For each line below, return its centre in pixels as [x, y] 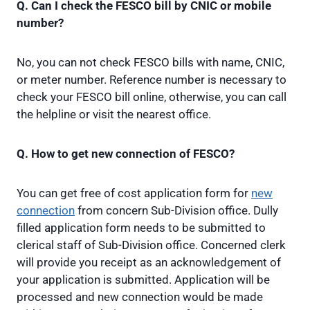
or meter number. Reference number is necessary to [152, 80]
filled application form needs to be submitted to [141, 228]
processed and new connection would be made [140, 297]
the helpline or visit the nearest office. [114, 115]
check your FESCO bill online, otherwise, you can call [152, 97]
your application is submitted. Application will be [143, 280]
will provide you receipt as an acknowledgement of [149, 263]
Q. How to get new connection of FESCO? [126, 154]
